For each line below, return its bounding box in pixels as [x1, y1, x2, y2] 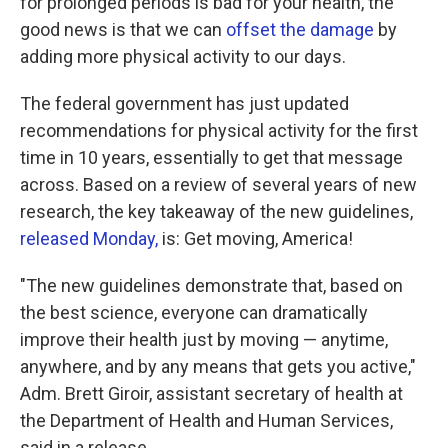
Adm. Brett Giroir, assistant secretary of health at [20, 383, 403, 404]
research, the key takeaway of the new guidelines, [20, 201, 413, 222]
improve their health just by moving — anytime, [20, 329, 388, 350]
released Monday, [20, 228, 158, 249]
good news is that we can [20, 19, 226, 40]
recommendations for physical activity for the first [20, 120, 418, 141]
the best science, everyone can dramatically [20, 302, 368, 323]
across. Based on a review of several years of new [20, 174, 417, 195]
